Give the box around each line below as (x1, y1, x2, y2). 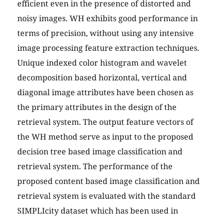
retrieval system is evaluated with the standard (17, 190, 196, 202)
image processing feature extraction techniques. (17, 42, 199, 54)
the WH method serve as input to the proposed (17, 131, 193, 143)
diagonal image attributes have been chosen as (17, 87, 193, 98)
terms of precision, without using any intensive (17, 28, 194, 39)
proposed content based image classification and (17, 176, 200, 187)
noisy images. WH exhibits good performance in (17, 13, 198, 24)
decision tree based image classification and (17, 146, 183, 157)
